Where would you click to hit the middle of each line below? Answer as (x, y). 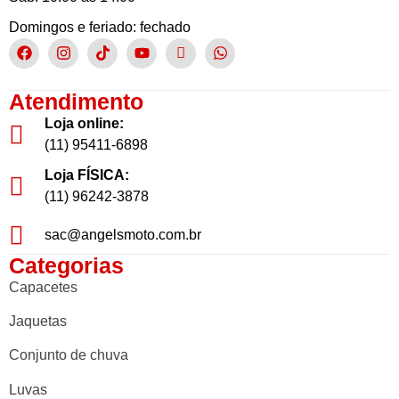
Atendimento (76, 101)
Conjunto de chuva (69, 355)
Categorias (66, 265)
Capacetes (43, 287)
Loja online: (84, 123)
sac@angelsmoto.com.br (123, 234)
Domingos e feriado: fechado (100, 27)
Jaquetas (38, 322)
